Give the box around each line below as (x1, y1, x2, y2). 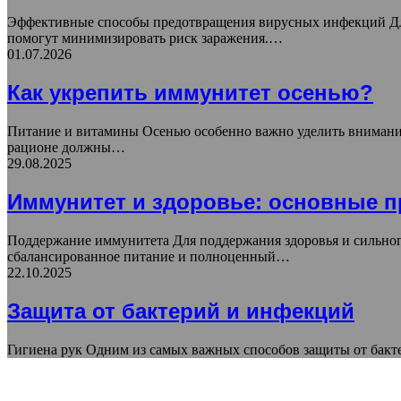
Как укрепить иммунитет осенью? (7, 81, 373, 106)
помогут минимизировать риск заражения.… (7, 30, 283, 47)
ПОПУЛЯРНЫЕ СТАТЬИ (7, 374, 207, 394)
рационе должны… (7, 140, 125, 156)
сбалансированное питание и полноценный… (7, 249, 290, 265)
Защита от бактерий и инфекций (7, 298, 354, 323)
